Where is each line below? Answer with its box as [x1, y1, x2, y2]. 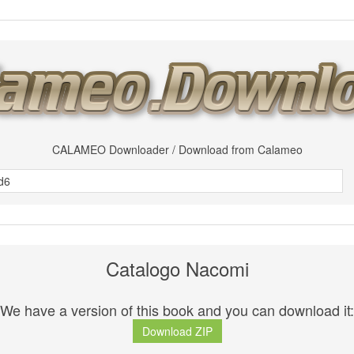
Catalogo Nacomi [105, 254, 249, 282]
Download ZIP [141, 323, 213, 340]
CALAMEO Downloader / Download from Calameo [51, 141, 303, 157]
